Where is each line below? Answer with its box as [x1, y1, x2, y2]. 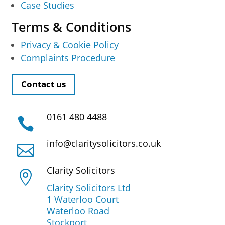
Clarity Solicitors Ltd [46, 182, 131, 194]
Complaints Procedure [21, 51, 116, 64]
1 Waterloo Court [46, 193, 119, 206]
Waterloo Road [46, 205, 109, 217]
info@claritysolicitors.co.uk [46, 137, 161, 150]
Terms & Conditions [12, 18, 132, 35]
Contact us [21, 78, 66, 90]
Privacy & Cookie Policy [21, 38, 119, 51]
